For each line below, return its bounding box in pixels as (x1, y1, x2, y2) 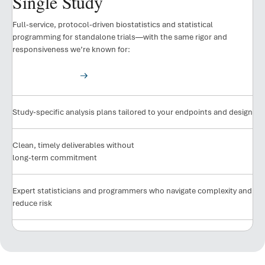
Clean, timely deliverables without (12, 140, 134, 151)
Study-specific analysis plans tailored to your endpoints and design (12, 107, 253, 118)
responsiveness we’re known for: (12, 44, 130, 55)
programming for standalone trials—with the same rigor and (12, 32, 227, 43)
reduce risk (12, 198, 52, 209)
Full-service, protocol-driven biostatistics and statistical (12, 20, 213, 30)
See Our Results (12, 70, 70, 80)
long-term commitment (12, 153, 97, 163)
